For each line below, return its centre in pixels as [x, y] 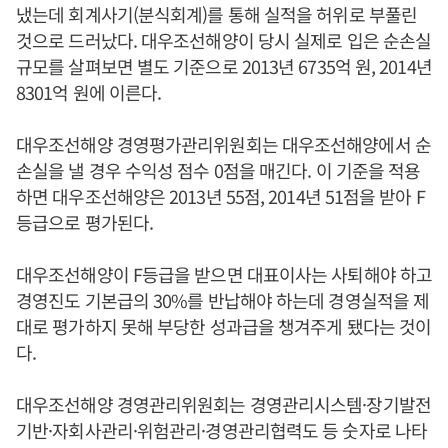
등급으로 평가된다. [84, 222]
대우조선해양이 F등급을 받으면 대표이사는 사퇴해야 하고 [224, 274]
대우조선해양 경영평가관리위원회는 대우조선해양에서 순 [223, 144]
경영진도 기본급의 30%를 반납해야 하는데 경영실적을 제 [223, 300]
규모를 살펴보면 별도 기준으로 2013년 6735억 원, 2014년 [224, 66]
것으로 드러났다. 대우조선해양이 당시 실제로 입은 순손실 [224, 40]
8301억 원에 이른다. [89, 92]
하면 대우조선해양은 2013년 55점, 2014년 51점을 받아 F [220, 196]
